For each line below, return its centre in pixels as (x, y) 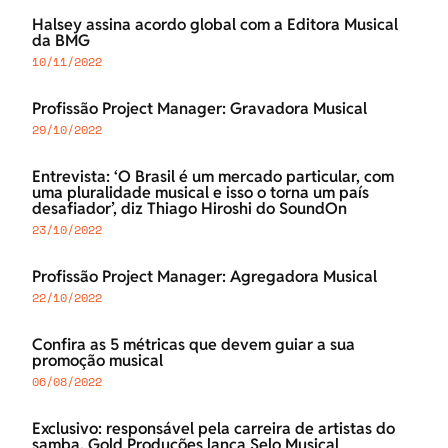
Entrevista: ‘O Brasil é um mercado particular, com (213, 177)
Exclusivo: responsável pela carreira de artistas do (213, 429)
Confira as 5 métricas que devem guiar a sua (193, 345)
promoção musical (97, 361)
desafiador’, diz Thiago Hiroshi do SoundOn (189, 209)
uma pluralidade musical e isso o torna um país (200, 193)
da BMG (61, 41)
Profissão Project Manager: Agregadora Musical (204, 277)
